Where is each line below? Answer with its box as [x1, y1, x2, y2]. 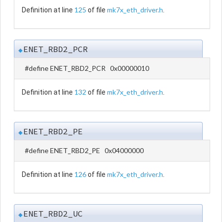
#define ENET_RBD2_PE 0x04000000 [25, 146, 144, 155]
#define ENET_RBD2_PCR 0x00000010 [25, 63, 149, 72]
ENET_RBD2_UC [23, 208, 83, 219]
